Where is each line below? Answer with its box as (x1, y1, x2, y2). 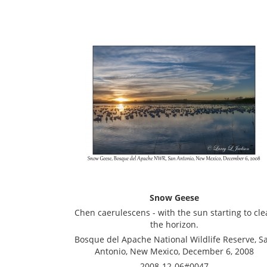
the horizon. (150, 219, 198, 230)
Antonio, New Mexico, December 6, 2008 (94, 246, 254, 257)
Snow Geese (149, 192, 199, 203)
